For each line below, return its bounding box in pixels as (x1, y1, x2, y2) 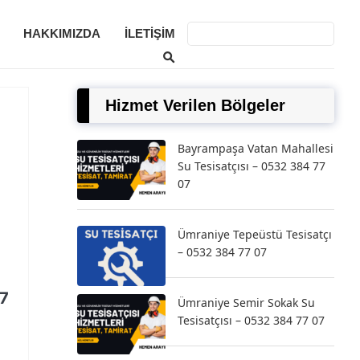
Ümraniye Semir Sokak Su (178, 295, 315, 310)
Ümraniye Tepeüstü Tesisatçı (178, 227, 332, 242)
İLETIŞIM (125, 27, 175, 40)
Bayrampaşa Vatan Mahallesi (178, 141, 333, 156)
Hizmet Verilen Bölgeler (105, 96, 285, 114)
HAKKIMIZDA (23, 27, 100, 40)
